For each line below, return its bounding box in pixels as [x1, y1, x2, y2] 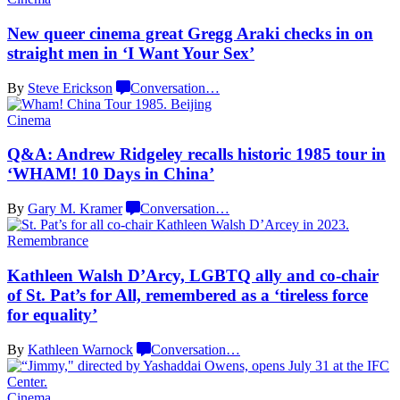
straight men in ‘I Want [7, 44, 182, 62]
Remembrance [7, 233, 88, 249]
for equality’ [7, 304, 97, 324]
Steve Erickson [28, 79, 112, 96]
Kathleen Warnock [28, 341, 133, 357]
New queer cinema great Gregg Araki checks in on [7, 24, 373, 43]
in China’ [145, 164, 214, 184]
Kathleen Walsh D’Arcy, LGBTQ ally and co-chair [7, 265, 379, 285]
